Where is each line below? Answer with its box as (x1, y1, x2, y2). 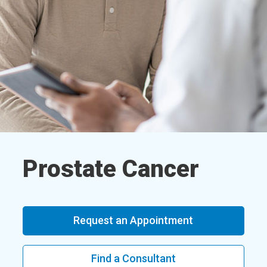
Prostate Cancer (23, 154, 200, 183)
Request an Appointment (73, 214, 194, 227)
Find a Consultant (91, 252, 176, 265)
